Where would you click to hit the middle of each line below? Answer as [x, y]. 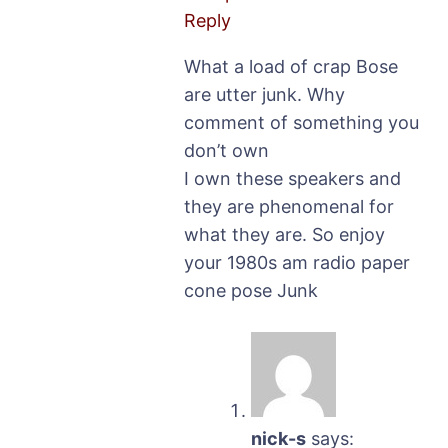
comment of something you [301, 122]
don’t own [226, 150]
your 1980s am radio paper [297, 262]
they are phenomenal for [289, 206]
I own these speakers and [292, 178]
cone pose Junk [251, 290]
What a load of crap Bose [291, 66]
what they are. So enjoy [284, 234]
